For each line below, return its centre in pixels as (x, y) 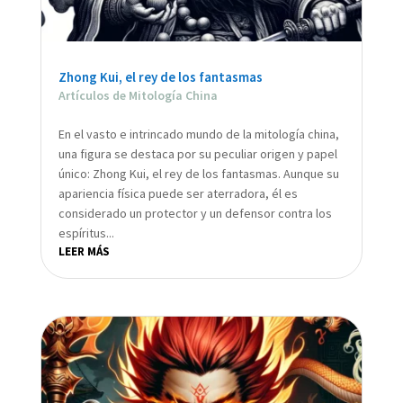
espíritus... (86, 233)
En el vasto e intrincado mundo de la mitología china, (198, 134)
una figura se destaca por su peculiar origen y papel (197, 153)
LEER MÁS (84, 251)
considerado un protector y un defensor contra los (195, 213)
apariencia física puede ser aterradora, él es (178, 193)
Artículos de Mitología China (138, 95)
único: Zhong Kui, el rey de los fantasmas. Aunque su (198, 173)
